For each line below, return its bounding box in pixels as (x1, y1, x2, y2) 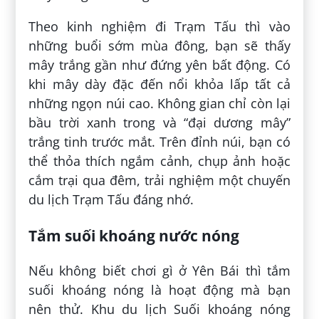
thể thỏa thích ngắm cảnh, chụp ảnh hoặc (28, 152, 291, 170)
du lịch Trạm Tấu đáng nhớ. (28, 191, 194, 209)
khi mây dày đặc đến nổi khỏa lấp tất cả (28, 75, 291, 93)
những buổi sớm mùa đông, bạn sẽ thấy (28, 37, 291, 55)
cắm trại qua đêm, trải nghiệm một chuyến (28, 172, 291, 189)
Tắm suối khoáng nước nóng (28, 225, 240, 246)
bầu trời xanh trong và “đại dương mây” (28, 114, 291, 132)
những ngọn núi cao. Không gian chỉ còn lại (28, 95, 291, 113)
